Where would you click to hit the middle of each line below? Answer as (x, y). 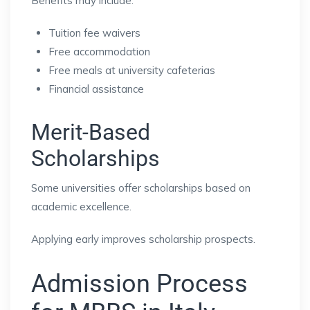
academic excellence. (81, 206)
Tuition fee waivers (94, 33)
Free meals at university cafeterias (132, 70)
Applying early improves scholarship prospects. (143, 239)
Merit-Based (91, 132)
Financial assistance (96, 89)
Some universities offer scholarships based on (141, 188)
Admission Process (139, 283)
